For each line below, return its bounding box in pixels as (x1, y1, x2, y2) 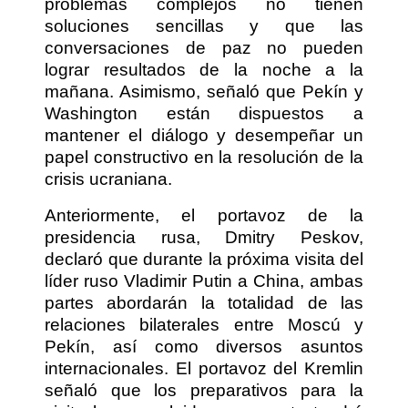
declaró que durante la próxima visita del (45, 249, 363, 269)
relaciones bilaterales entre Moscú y (45, 314, 363, 334)
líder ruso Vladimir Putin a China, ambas (45, 270, 363, 291)
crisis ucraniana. (45, 168, 172, 189)
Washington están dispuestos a (45, 103, 363, 123)
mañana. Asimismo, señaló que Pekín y (45, 81, 363, 101)
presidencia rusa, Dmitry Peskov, (45, 227, 363, 247)
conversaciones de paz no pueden (45, 37, 363, 57)
